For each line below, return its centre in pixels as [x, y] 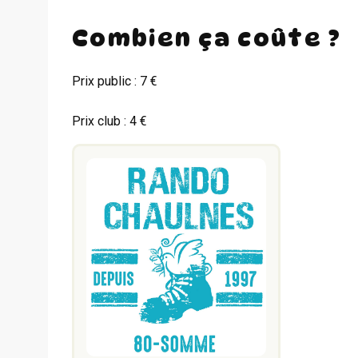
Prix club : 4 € [109, 121]
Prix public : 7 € [115, 81]
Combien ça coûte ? [207, 38]
